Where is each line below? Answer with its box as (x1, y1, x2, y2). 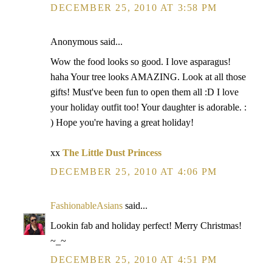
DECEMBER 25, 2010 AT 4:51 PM (50, 254, 217, 265)
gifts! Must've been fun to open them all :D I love (50, 87, 239, 97)
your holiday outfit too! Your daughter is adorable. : (50, 102, 246, 112)
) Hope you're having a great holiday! (50, 117, 194, 127)
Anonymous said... (50, 36, 123, 47)
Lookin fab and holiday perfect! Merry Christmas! (50, 220, 242, 231)
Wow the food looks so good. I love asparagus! (50, 56, 231, 67)
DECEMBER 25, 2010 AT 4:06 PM (50, 166, 217, 177)
